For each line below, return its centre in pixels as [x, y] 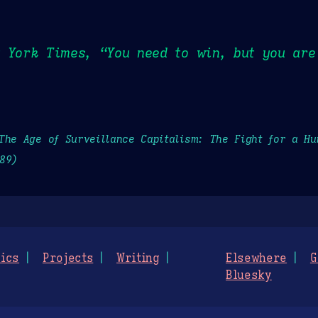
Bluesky [249, 276]
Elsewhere [257, 259]
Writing [138, 259]
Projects [68, 259]
